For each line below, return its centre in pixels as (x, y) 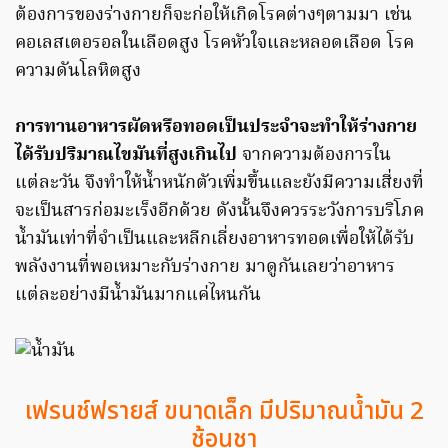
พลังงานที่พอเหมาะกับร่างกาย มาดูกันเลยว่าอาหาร (205, 267)
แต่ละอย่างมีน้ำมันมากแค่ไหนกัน (138, 295)
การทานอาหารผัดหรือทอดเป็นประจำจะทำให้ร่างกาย (216, 127)
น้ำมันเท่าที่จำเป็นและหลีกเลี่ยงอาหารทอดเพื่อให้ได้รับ (214, 239)
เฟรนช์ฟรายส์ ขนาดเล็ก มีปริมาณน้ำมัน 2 (224, 412)
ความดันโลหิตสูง (78, 71)
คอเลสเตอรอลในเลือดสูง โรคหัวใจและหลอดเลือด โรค (214, 43)
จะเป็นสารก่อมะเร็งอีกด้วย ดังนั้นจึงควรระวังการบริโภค (219, 211)
